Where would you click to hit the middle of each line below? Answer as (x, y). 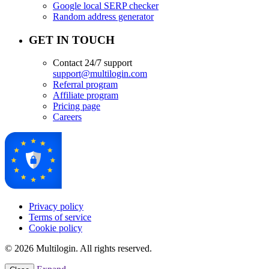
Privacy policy (56, 207)
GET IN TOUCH (72, 40)
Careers (67, 117)
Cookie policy (56, 228)
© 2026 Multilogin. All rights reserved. (78, 249)
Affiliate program (86, 95)
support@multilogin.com (100, 74)
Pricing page (77, 106)
